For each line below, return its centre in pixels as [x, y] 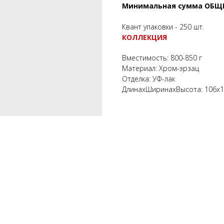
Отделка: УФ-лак [148, 78]
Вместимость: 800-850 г [162, 57]
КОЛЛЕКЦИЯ [144, 37]
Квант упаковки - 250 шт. [163, 26]
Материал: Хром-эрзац [160, 68]
